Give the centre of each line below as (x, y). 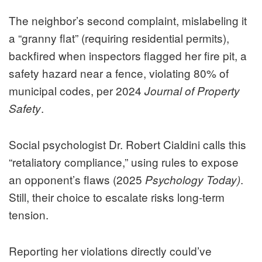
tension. (29, 215)
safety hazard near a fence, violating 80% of (119, 73)
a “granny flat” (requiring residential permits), (119, 38)
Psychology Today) (193, 180)
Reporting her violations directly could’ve (110, 251)
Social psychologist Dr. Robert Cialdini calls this (127, 144)
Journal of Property (192, 91)
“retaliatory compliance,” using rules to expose (124, 162)
